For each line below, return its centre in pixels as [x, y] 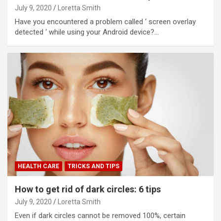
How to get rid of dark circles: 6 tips [88, 189]
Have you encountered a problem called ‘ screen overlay [105, 21]
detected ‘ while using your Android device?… [87, 32]
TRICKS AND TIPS [93, 166]
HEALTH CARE [38, 166]
